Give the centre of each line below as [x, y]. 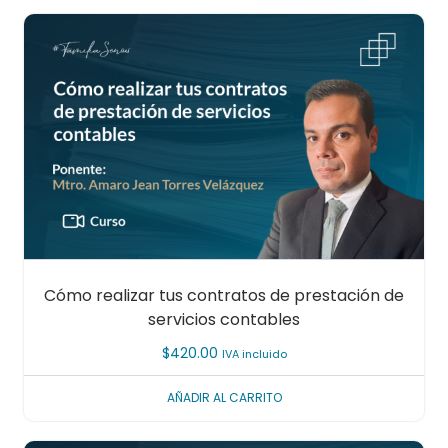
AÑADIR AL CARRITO [224, 398]
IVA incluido [254, 354]
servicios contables [224, 320]
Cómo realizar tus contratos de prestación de [224, 296]
